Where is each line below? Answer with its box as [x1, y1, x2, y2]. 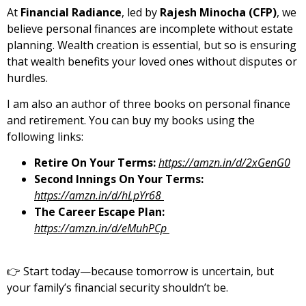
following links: [7, 128, 83, 144]
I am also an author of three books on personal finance [7, 96, 290, 111]
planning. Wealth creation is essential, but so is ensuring [7, 37, 296, 53]
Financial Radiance [20, 4, 122, 20]
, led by [122, 4, 160, 20]
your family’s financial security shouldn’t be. [7, 279, 228, 295]
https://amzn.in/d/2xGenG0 [158, 155, 290, 171]
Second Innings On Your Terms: [34, 171, 204, 187]
